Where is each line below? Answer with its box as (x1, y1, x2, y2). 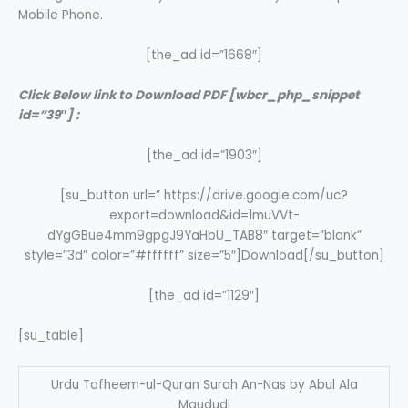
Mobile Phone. (18, 6, 103, 25)
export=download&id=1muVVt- (108, 206, 300, 224)
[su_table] (18, 326, 84, 344)
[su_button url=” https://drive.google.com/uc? (60, 186, 348, 204)
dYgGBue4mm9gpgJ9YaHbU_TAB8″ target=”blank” (46, 226, 362, 244)
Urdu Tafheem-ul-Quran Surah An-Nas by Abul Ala (50, 375, 358, 393)
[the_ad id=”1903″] (146, 147, 262, 165)
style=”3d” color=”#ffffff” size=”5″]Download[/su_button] (24, 246, 384, 264)
